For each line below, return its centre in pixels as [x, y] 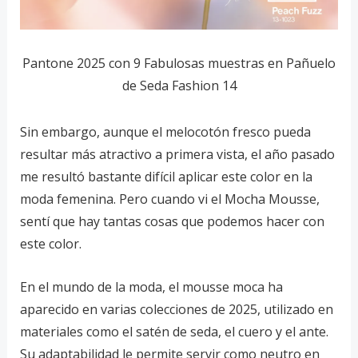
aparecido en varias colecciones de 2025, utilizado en [176, 309]
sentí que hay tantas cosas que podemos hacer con [172, 222]
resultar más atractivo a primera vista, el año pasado [177, 155]
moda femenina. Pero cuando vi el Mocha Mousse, [169, 199]
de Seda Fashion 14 [179, 86]
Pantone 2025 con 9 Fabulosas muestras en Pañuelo [179, 64]
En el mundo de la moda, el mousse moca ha [151, 286]
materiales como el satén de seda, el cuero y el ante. [174, 331]
